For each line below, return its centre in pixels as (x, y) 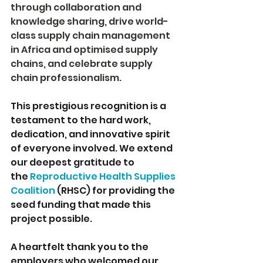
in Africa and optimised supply (85, 50)
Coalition (33, 191)
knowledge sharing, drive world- (90, 22)
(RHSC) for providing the (117, 191)
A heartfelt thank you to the (80, 247)
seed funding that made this (82, 205)
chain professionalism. (66, 78)
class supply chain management (91, 36)
